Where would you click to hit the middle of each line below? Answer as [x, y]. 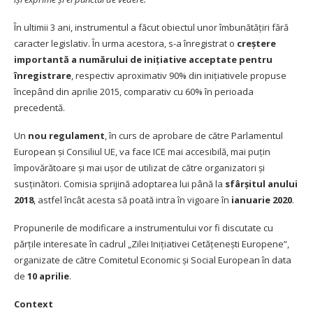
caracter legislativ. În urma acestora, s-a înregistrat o [125, 43]
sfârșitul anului [261, 183]
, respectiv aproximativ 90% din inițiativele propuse [179, 75]
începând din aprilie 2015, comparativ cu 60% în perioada [134, 91]
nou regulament [66, 135]
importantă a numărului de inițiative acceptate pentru [143, 59]
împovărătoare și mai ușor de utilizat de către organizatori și [139, 167]
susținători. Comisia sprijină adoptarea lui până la [119, 183]
